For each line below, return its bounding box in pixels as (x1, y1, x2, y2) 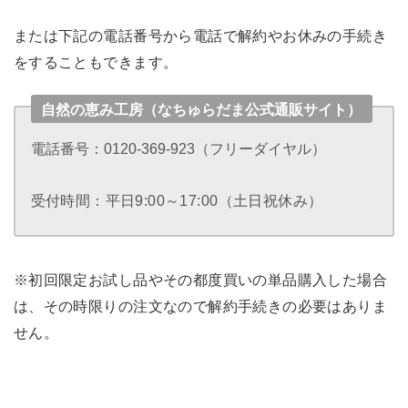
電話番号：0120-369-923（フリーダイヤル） (30, 140, 326, 158)
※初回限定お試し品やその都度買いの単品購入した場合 (13, 271, 388, 289)
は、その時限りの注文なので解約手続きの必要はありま (13, 298, 388, 315)
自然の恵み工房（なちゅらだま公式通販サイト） (41, 100, 362, 117)
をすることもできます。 (13, 54, 178, 71)
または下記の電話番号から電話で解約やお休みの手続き (13, 27, 388, 45)
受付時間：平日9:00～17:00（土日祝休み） (30, 192, 323, 209)
